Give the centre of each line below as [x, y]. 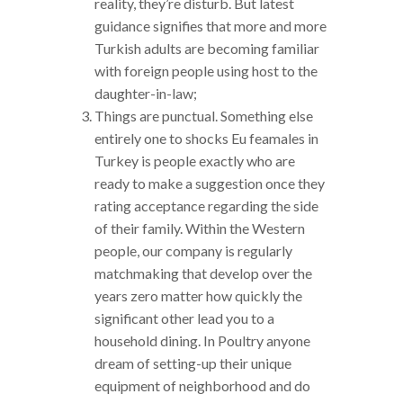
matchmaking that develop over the [203, 273]
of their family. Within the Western [199, 228]
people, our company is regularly [193, 250]
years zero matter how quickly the [198, 295]
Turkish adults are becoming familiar [206, 48]
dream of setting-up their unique [193, 363]
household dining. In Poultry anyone [202, 340]
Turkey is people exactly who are [194, 160]
